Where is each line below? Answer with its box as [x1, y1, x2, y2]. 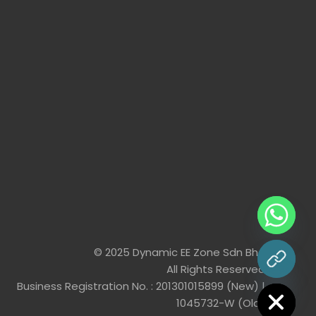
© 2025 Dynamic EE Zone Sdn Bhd [93, 245, 265, 260]
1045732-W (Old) [176, 296, 265, 310]
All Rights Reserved [166, 262, 265, 276]
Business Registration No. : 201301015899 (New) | [16, 279, 265, 293]
